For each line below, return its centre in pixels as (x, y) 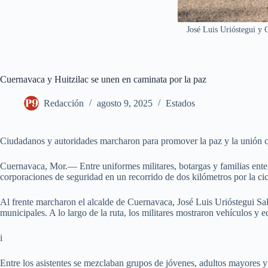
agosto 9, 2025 (125, 103)
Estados (180, 103)
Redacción (64, 103)
